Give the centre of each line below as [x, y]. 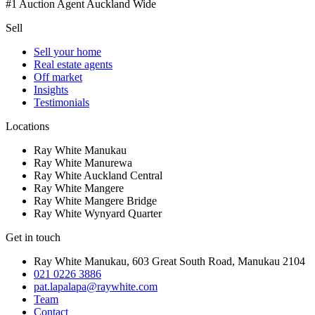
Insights [51, 89]
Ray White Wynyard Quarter [98, 213]
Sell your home [67, 51]
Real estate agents [73, 64]
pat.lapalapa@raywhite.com [96, 286]
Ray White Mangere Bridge [95, 200]
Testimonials [62, 102]
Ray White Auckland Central [98, 175]
